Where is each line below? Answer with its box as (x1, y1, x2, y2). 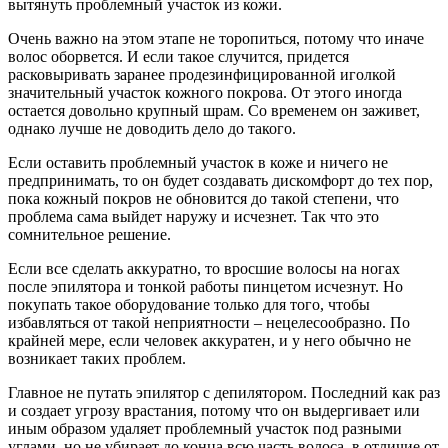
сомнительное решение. (8, 226, 171, 244)
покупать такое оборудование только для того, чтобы (8, 296, 370, 314)
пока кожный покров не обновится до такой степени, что (8, 190, 399, 208)
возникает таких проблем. (8, 350, 186, 368)
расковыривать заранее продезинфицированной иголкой (8, 66, 396, 84)
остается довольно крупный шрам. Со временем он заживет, (8, 102, 420, 120)
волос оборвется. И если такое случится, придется (8, 48, 349, 66)
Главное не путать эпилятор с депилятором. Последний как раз (8, 384, 440, 402)
